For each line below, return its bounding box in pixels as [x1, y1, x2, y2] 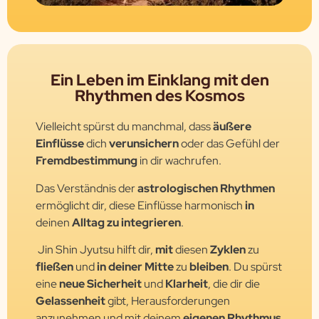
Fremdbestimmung [36, 153, 140, 169]
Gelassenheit [36, 293, 105, 309]
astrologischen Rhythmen [137, 180, 275, 196]
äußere [213, 119, 251, 135]
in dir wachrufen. [140, 153, 224, 169]
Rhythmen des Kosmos [74, 85, 245, 107]
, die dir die [208, 276, 260, 292]
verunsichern [109, 136, 181, 152]
